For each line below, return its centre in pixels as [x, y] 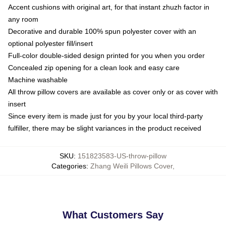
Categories [69, 166]
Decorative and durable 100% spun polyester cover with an [102, 31]
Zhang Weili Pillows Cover [131, 166]
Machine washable [38, 79]
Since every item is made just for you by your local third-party [105, 116]
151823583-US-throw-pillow [122, 156]
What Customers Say [113, 215]
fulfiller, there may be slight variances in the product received [105, 128]
